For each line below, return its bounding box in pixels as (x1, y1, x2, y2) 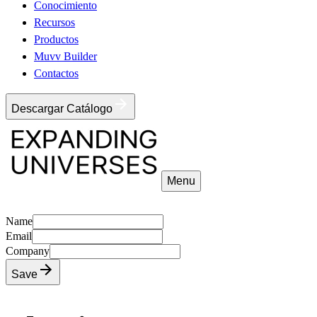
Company (6, 245, 50, 257)
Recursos (34, 16, 75, 28)
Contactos (34, 67, 79, 79)
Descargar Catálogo (11, 103, 113, 115)
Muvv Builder (34, 50, 97, 62)
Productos (34, 33, 79, 45)
